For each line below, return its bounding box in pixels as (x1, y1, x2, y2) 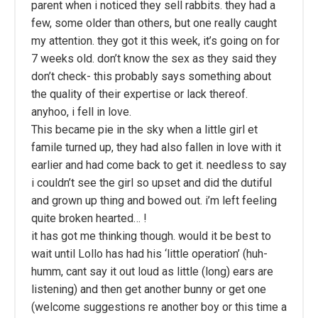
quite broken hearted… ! (31, 212, 147, 225)
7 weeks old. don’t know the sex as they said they (31, 52, 277, 65)
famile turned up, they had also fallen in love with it (31, 141, 281, 154)
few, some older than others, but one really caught (31, 16, 277, 30)
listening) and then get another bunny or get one (31, 283, 266, 296)
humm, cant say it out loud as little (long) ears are (31, 265, 273, 278)
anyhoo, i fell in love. (31, 105, 131, 119)
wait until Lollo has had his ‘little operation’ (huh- (31, 247, 268, 261)
